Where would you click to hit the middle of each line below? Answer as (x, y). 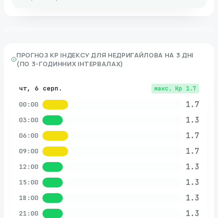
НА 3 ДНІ (179, 55)
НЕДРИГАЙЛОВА (136, 55)
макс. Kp (168, 88)
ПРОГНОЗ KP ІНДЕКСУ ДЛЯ (62, 55)
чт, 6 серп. (41, 88)
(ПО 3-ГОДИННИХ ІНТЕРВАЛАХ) (70, 64)
